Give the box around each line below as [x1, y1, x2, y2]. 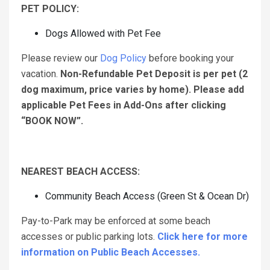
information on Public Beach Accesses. [21, 246, 200, 259]
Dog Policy [98, 52, 146, 64]
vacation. [21, 68, 60, 80]
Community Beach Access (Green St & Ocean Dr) [45, 190, 249, 202]
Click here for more [157, 231, 248, 243]
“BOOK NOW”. [21, 115, 83, 127]
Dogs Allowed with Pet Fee [45, 28, 161, 40]
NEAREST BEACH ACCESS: [21, 166, 140, 178]
